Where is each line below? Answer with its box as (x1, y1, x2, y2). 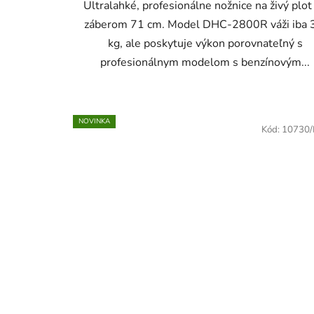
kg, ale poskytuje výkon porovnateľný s (107, 35, 303, 51)
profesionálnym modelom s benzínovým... (100, 54, 310, 70)
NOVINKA (78, 116, 110, 126)
